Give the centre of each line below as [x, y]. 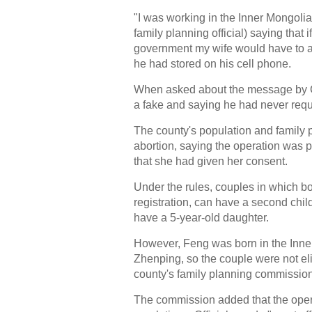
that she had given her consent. [211, 161]
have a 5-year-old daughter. [201, 218]
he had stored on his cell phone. [212, 64]
